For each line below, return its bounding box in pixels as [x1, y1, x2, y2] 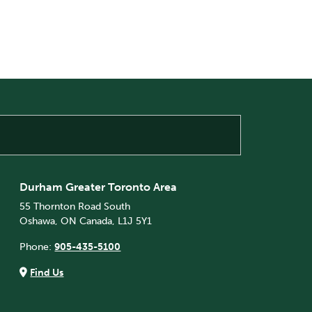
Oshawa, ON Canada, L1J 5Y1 [19, 214, 153, 228]
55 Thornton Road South [19, 200, 131, 213]
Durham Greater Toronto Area [19, 180, 178, 194]
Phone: [19, 240, 55, 253]
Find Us [30, 266, 64, 279]
